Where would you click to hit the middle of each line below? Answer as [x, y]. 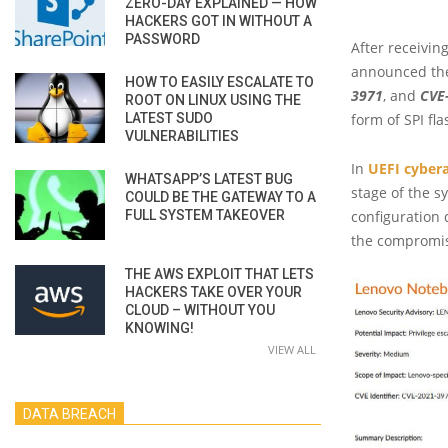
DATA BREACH [69, 413]
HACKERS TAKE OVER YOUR [213, 291]
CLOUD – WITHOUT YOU [200, 309]
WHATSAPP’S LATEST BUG [209, 178]
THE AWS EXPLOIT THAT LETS [219, 273]
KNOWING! [159, 327]
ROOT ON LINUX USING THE [213, 99]
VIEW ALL [292, 349]
